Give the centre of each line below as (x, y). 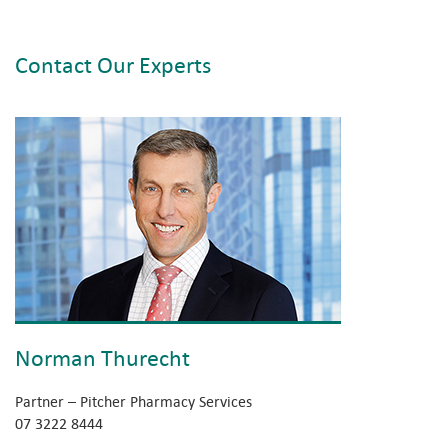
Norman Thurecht (102, 356)
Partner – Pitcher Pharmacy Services (133, 400)
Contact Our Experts (113, 63)
